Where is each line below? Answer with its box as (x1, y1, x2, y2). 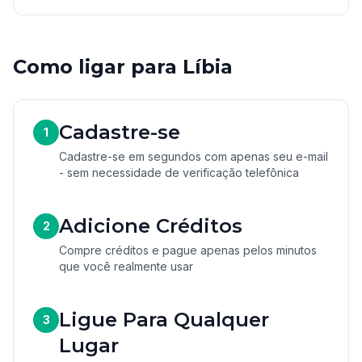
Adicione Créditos (59, 214, 242, 238)
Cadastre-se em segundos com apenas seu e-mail (59, 149, 328, 163)
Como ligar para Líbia (13, 55, 233, 78)
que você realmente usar (59, 259, 193, 273)
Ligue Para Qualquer (59, 308, 269, 331)
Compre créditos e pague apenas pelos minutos (59, 243, 317, 257)
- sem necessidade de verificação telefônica (59, 166, 299, 179)
